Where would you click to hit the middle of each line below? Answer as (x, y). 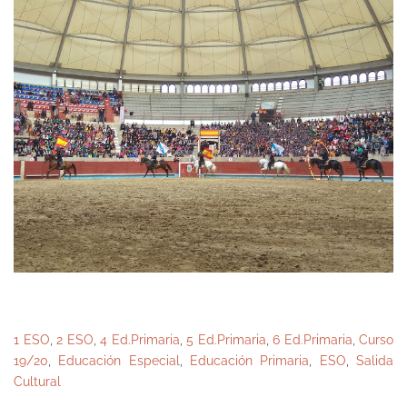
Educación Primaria (250, 360)
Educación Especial (119, 360)
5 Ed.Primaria (226, 339)
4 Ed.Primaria (140, 339)
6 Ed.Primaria (313, 339)
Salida (375, 360)
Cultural (37, 381)
